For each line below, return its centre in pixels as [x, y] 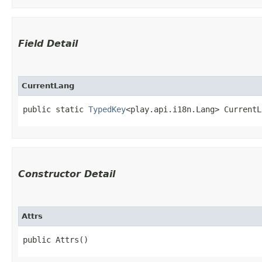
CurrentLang [48, 85]
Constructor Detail [67, 174]
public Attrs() [56, 239]
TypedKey [107, 109]
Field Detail [48, 43]
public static [56, 109]
